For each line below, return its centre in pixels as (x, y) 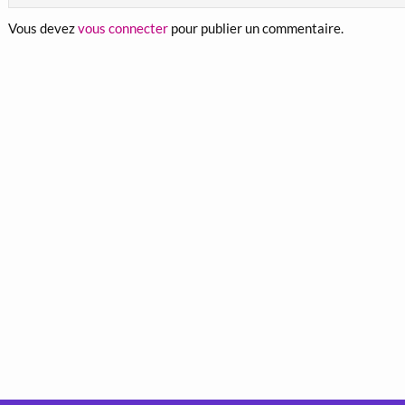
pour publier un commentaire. (255, 28)
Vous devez (42, 28)
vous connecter (122, 28)
